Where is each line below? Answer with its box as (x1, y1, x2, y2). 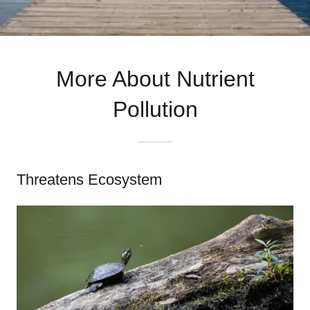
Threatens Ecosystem (17, 171, 162, 188)
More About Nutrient (55, 66, 255, 91)
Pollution (112, 97, 198, 122)
